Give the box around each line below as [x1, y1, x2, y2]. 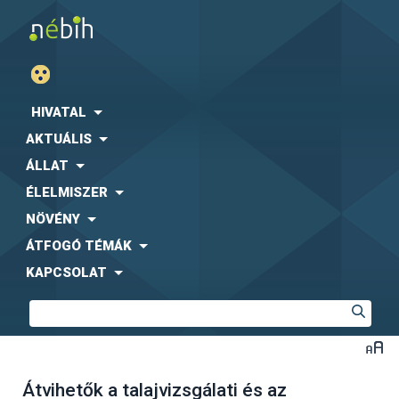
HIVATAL [31, 104, 86, 120]
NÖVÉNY [26, 211, 80, 227]
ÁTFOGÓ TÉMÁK [26, 238, 132, 254]
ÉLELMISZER [26, 184, 108, 200]
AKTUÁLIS [26, 131, 92, 147]
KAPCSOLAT [26, 265, 107, 281]
